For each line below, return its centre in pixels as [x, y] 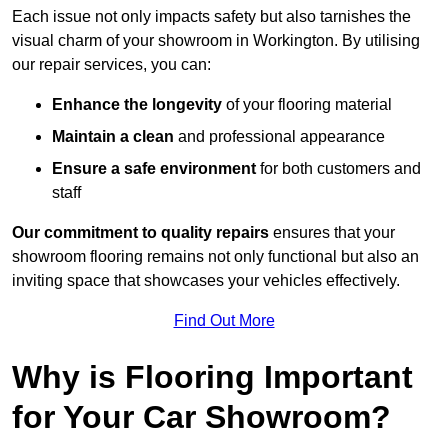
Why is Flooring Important [212, 377]
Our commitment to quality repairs [140, 233]
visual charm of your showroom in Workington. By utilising [216, 41]
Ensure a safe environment [154, 169]
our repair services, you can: [111, 65]
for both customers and [338, 169]
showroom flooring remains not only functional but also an [215, 257]
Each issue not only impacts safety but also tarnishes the [211, 17]
